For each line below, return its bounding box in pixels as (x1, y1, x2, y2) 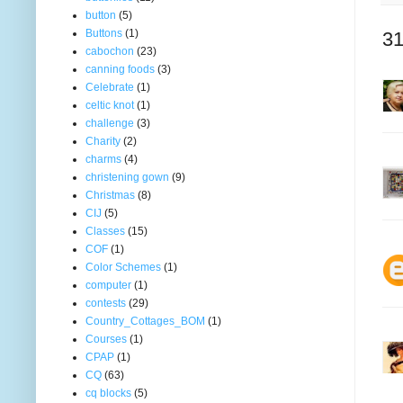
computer (85, 278, 131, 291)
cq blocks (85, 386, 131, 399)
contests (85, 296, 126, 309)
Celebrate (85, 80, 134, 94)
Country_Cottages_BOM (85, 314, 205, 327)
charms (85, 152, 121, 166)
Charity (85, 134, 121, 148)
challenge (85, 116, 134, 130)
